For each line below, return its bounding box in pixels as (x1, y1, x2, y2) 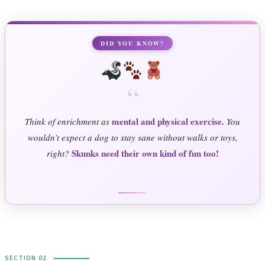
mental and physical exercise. (112, 115, 224, 128)
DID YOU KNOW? (101, 39, 164, 48)
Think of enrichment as (25, 115, 112, 128)
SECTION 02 (5, 254, 47, 263)
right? (46, 147, 72, 160)
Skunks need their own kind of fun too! (71, 147, 219, 160)
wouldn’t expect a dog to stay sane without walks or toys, (27, 131, 238, 144)
